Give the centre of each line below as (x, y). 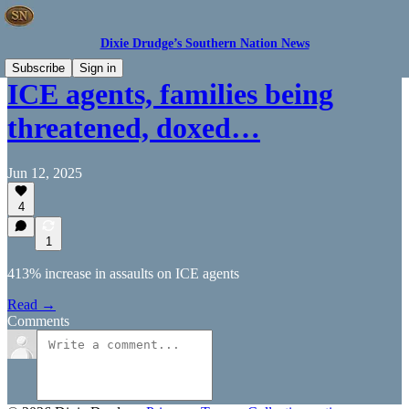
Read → (31, 304)
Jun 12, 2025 (45, 173)
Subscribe (38, 68)
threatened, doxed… (134, 128)
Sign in (98, 68)
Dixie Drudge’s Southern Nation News (204, 43)
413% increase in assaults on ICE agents (123, 273)
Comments (38, 321)
